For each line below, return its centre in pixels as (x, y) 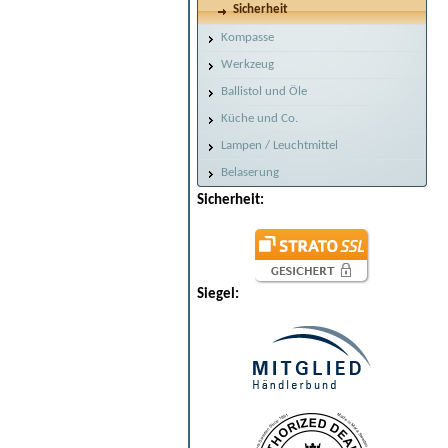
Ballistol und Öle (264, 91)
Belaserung (250, 172)
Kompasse (247, 37)
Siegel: (218, 294)
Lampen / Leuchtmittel (279, 145)
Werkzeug (247, 64)
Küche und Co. (259, 118)
